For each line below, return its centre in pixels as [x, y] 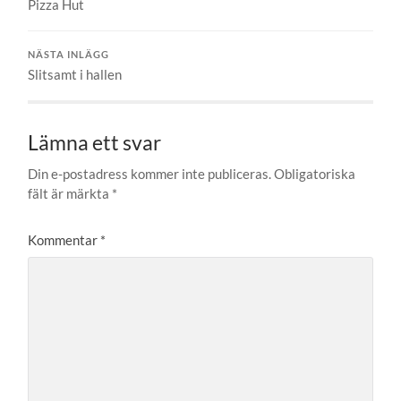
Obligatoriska [315, 173]
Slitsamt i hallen [75, 74]
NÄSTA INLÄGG [69, 54]
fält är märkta [70, 193]
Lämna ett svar [95, 142]
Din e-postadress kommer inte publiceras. [150, 173]
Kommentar [64, 239]
